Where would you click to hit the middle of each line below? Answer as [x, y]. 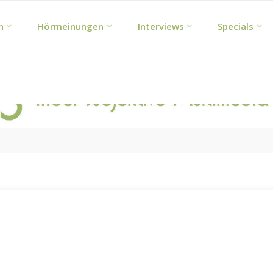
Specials [236, 26]
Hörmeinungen [71, 26]
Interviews [161, 26]
